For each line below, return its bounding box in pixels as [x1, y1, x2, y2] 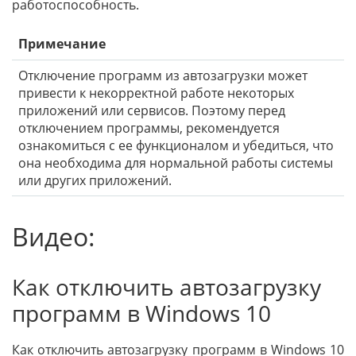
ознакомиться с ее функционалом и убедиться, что [18, 137, 334, 155]
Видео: [12, 219, 95, 254]
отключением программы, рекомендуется [18, 119, 280, 137]
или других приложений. [18, 172, 172, 190]
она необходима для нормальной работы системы [18, 154, 333, 172]
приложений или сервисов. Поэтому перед [18, 102, 285, 120]
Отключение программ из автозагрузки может [18, 67, 308, 85]
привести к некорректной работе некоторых [18, 84, 294, 103]
